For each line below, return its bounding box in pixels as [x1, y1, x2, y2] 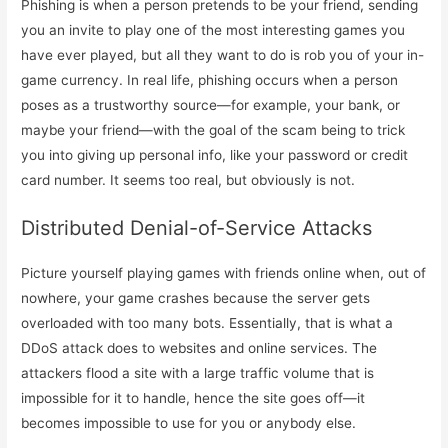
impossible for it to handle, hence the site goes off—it [21, 389, 366, 406]
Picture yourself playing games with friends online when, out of [21, 264, 427, 281]
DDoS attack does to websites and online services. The [21, 339, 378, 356]
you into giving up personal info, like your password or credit [21, 147, 409, 163]
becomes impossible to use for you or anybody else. [21, 414, 357, 431]
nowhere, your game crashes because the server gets [21, 289, 371, 306]
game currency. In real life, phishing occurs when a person [21, 72, 399, 88]
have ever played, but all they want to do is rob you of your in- [21, 47, 425, 63]
